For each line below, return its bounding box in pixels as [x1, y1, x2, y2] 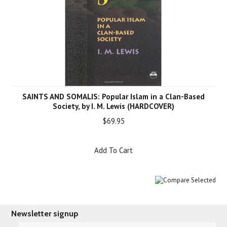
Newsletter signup [11, 209, 79, 218]
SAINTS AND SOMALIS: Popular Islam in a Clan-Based [22, 92, 205, 101]
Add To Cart [94, 145, 133, 155]
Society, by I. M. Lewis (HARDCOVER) [53, 101, 174, 111]
